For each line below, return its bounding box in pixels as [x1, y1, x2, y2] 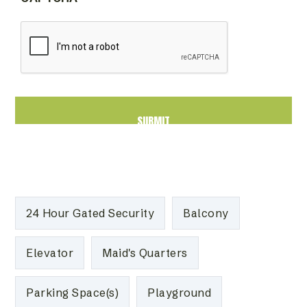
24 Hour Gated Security [26, 206, 155, 220]
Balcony [183, 206, 229, 220]
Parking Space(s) [26, 285, 119, 299]
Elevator [26, 245, 74, 260]
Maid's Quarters [102, 245, 188, 260]
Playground [147, 285, 212, 299]
